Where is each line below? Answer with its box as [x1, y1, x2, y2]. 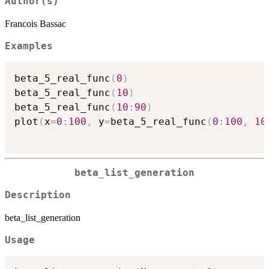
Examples [5, 40, 53, 52]
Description [5, 189, 71, 201]
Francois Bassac [5, 18, 66, 29]
